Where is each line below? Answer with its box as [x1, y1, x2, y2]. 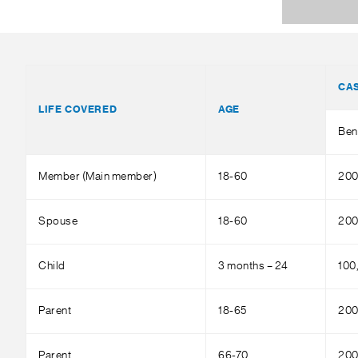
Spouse [38, 216, 78, 227]
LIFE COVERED [38, 105, 117, 114]
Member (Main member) [38, 171, 157, 182]
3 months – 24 [218, 261, 288, 272]
